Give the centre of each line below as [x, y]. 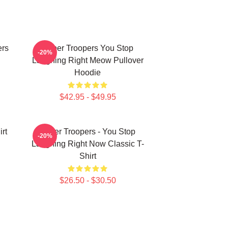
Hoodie [88, 73]
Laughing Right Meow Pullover [88, 60]
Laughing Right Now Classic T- [88, 144]
